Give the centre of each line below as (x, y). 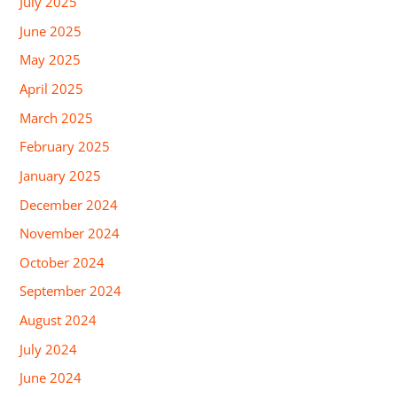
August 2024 (58, 320)
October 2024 (62, 262)
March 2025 (57, 117)
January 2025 (61, 175)
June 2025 (51, 31)
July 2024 (49, 349)
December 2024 (69, 204)
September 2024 (71, 291)
